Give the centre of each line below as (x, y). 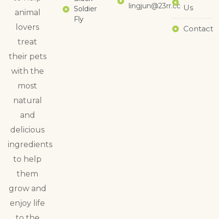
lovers (27, 27)
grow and (27, 188)
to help (27, 159)
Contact (198, 29)
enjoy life (27, 203)
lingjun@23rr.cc (154, 6)
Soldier (85, 9)
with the (27, 71)
